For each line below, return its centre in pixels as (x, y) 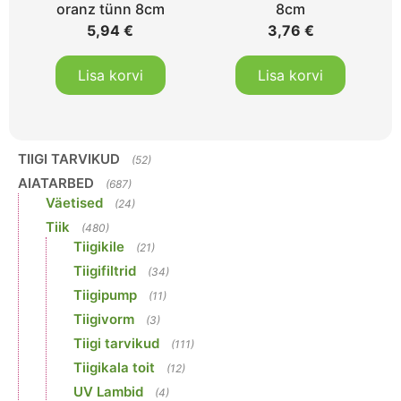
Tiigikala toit (114, 367)
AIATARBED (56, 183)
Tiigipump (105, 294)
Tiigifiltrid (105, 270)
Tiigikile (99, 246)
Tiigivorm (104, 319)
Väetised (74, 202)
